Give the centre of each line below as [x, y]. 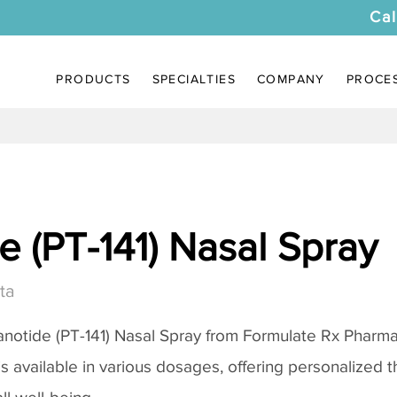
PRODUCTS [93, 79]
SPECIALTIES [194, 79]
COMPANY [291, 79]
